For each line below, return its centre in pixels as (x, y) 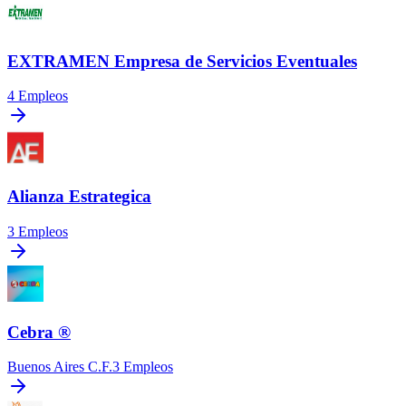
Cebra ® (39, 332)
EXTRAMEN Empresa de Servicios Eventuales (182, 61)
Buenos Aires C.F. (60, 367)
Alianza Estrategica (79, 197)
